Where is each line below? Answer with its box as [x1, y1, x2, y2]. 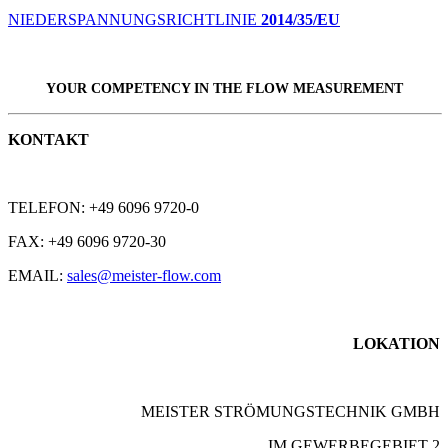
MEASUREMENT [288, 81, 403, 96]
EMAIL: [8, 267, 67, 284]
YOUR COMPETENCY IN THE [45, 81, 246, 96]
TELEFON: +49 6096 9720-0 [8, 199, 199, 216]
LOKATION [353, 335, 440, 352]
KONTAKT [8, 131, 89, 148]
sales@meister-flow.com [67, 267, 221, 284]
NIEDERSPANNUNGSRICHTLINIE [8, 11, 261, 28]
